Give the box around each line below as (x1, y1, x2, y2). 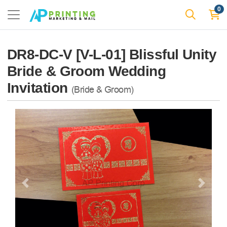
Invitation (7, 80, 71, 96)
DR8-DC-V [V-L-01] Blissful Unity (7, 47, 217, 62)
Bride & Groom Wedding (7, 63, 166, 79)
